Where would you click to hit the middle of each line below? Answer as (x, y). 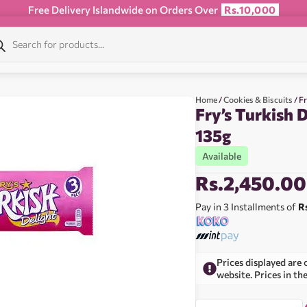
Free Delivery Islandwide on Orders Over (124, 10)
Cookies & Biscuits (258, 99)
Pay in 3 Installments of (247, 207)
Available (222, 156)
